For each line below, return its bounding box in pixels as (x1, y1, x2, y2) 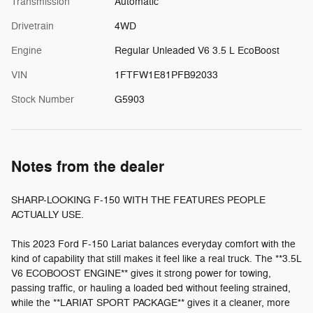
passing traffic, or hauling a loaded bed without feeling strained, (11, 282, 291, 295)
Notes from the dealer (11, 157, 164, 177)
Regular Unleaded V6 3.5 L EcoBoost (114, 45, 279, 57)
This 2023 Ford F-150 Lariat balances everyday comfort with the (11, 238, 296, 251)
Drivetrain (11, 20, 54, 33)
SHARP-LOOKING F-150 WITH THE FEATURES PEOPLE (11, 194, 265, 207)
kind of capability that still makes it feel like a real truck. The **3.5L (11, 253, 302, 265)
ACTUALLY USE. (11, 209, 84, 221)
